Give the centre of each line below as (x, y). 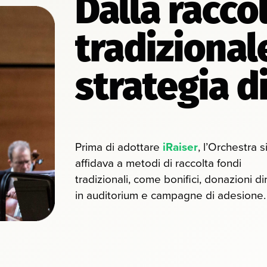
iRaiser (181, 147)
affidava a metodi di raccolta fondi (159, 163)
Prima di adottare (119, 147)
